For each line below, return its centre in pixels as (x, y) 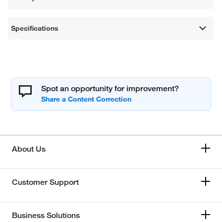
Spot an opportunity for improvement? (110, 88)
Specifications (35, 28)
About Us (29, 149)
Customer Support (45, 182)
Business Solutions (46, 215)
